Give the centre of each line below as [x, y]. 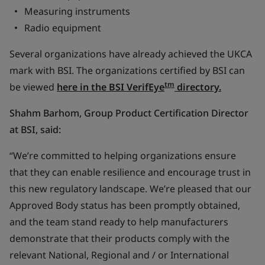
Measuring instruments [77, 11]
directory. [198, 87]
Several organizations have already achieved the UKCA [131, 54]
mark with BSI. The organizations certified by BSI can [127, 70]
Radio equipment [63, 28]
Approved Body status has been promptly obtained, [125, 205]
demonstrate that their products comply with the [119, 238]
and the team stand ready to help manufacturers [119, 222]
